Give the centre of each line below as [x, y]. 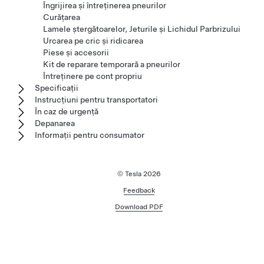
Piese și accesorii [76, 52]
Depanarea [55, 123]
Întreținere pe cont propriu [93, 76]
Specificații [57, 88]
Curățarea [62, 17]
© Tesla [130, 174]
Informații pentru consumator [90, 135]
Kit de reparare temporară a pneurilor [112, 64]
